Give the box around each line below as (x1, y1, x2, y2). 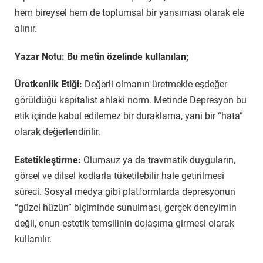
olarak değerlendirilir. (15, 126, 100, 138)
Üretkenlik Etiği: (15, 79, 85, 90)
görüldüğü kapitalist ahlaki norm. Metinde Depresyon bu (15, 95, 247, 106)
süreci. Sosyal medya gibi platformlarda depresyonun (15, 186, 235, 197)
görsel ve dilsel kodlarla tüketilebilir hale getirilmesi (15, 170, 224, 181)
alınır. (15, 22, 37, 34)
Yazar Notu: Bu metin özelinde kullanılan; (15, 50, 191, 62)
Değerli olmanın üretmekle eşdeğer (85, 79, 227, 90)
